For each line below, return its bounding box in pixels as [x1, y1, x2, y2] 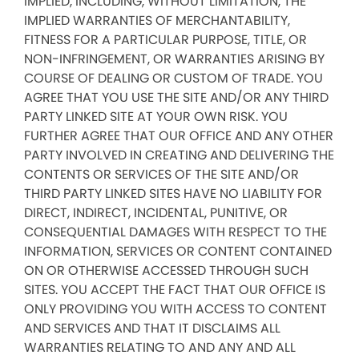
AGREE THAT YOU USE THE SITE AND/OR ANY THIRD [24, 88, 329, 107]
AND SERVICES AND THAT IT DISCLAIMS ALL [24, 319, 280, 337]
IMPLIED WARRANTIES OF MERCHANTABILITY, [24, 11, 290, 30]
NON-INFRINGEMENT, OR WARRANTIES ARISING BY [24, 50, 325, 68]
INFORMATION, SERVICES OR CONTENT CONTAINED [24, 242, 332, 260]
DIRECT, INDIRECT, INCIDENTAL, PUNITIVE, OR [24, 204, 288, 222]
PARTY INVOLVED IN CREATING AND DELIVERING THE [24, 146, 334, 164]
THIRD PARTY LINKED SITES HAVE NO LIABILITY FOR [24, 184, 322, 203]
